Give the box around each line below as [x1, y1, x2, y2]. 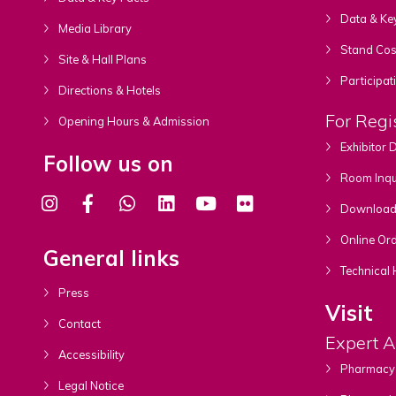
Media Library [55, 20, 132, 35]
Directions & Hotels [55, 82, 161, 97]
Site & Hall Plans [55, 51, 147, 66]
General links [42, 244, 179, 271]
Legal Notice [55, 377, 124, 392]
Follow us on [42, 149, 173, 177]
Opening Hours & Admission [55, 113, 209, 128]
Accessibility [55, 346, 125, 362]
